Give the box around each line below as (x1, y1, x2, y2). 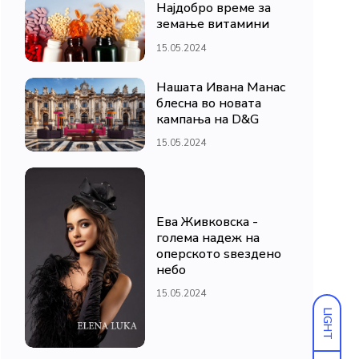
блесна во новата (156, 94, 261, 112)
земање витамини (156, 15, 269, 34)
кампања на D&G (156, 110, 259, 128)
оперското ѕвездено (156, 245, 281, 264)
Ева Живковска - (156, 213, 258, 232)
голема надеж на (156, 229, 260, 248)
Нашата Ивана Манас (156, 78, 285, 96)
